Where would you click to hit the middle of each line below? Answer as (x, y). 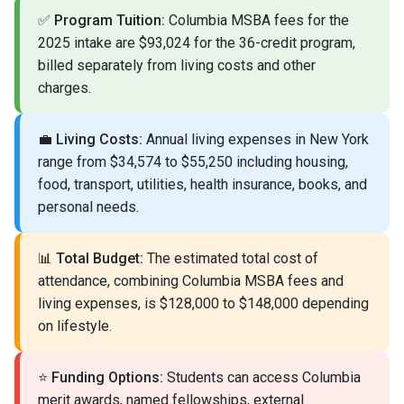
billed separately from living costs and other (177, 66)
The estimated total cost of (231, 259)
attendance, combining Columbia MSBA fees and (191, 281)
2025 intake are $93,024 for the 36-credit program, (197, 43)
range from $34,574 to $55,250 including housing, (193, 162)
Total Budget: (100, 259)
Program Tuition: (110, 21)
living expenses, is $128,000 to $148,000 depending (203, 304)
